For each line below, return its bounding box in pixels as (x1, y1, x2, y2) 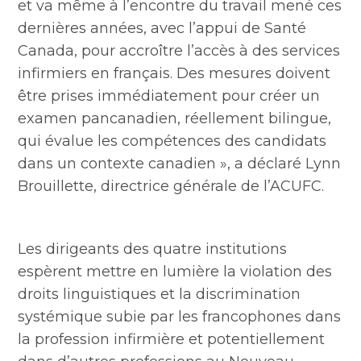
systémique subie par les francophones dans (18, 308, 342, 326)
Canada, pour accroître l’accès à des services (18, 42, 341, 60)
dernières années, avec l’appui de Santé (18, 19, 307, 37)
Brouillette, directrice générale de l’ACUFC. (18, 177, 325, 195)
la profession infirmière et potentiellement (18, 330, 326, 348)
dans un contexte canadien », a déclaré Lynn (18, 155, 342, 172)
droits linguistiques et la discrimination (18, 285, 301, 303)
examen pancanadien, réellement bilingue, (18, 110, 332, 127)
